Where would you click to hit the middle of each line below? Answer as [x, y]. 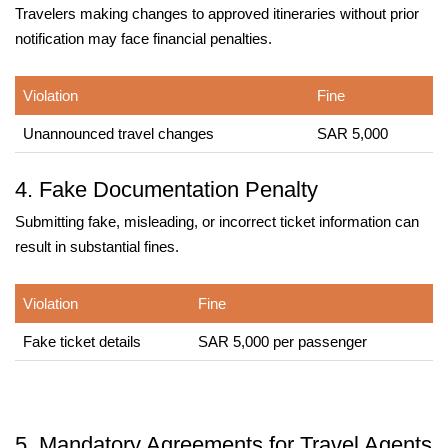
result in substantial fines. [97, 246]
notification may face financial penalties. [143, 38]
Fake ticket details [82, 341]
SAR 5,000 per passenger [282, 341]
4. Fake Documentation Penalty [166, 189]
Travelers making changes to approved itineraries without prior [217, 13]
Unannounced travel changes [118, 133]
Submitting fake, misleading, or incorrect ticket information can [217, 221]
